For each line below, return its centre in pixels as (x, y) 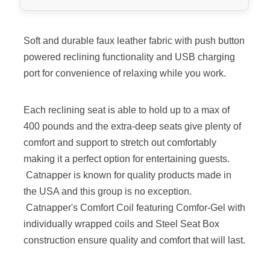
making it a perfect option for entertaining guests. (126, 159)
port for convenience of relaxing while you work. (127, 74)
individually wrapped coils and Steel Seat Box (121, 224)
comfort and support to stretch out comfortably (120, 143)
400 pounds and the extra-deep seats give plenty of (132, 127)
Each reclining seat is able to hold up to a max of (126, 110)
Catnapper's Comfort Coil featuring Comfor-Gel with (134, 208)
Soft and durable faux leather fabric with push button (134, 41)
